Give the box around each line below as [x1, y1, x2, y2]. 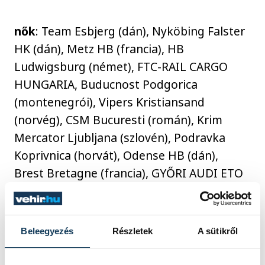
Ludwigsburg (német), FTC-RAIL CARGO [14, 59, 228, 75]
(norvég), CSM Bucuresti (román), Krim [14, 112, 223, 128]
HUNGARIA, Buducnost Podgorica [14, 76, 198, 93]
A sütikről [198, 226, 238, 237]
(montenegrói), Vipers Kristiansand [14, 94, 205, 111]
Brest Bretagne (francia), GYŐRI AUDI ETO [14, 165, 244, 182]
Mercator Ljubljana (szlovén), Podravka [14, 130, 226, 146]
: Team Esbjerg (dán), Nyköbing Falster [35, 23, 245, 40]
